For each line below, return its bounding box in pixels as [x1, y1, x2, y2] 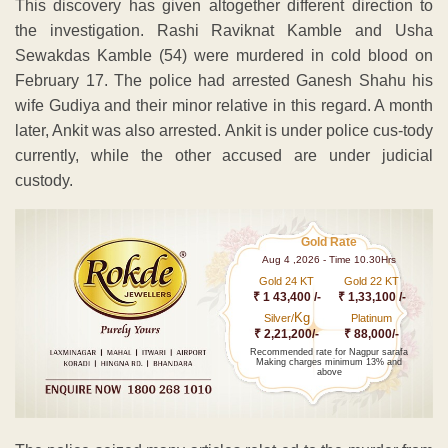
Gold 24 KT [259, 275, 315, 288]
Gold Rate [301, 235, 358, 250]
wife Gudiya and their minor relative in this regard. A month [15, 97, 433, 115]
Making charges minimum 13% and [256, 357, 403, 368]
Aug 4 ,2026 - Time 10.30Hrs [262, 254, 397, 266]
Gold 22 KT [344, 275, 400, 288]
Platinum [351, 312, 393, 325]
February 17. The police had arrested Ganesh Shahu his [15, 72, 433, 90]
